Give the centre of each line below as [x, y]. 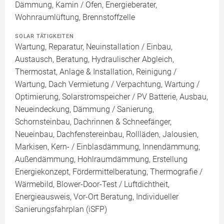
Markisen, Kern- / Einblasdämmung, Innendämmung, [107, 147]
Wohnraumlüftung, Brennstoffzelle [75, 17]
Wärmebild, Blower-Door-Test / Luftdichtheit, [92, 184]
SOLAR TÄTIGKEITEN [44, 36]
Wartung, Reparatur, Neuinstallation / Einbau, [94, 47]
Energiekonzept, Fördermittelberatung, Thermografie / [109, 172]
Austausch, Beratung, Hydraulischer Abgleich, [94, 59]
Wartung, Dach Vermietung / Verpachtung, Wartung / [107, 84]
